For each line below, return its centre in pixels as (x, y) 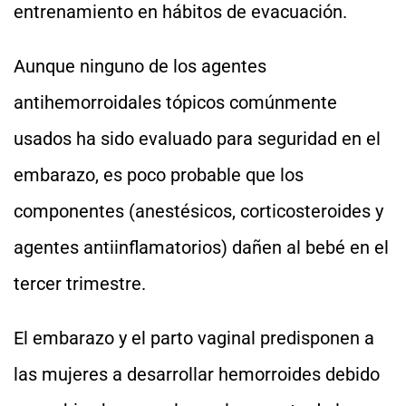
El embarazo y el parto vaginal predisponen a (194, 338)
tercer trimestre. (80, 284)
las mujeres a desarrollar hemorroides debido (197, 374)
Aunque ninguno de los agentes (140, 66)
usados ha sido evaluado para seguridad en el (197, 139)
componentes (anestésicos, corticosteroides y (198, 211)
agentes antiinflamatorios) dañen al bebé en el (201, 247)
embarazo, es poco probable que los (159, 175)
